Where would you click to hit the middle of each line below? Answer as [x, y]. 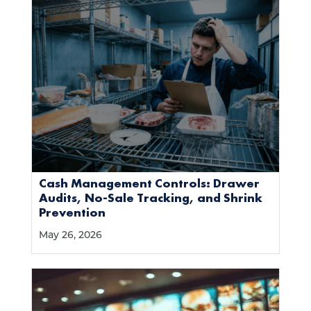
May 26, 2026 [70, 236]
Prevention [72, 212]
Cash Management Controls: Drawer [149, 183]
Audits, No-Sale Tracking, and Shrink [150, 198]
